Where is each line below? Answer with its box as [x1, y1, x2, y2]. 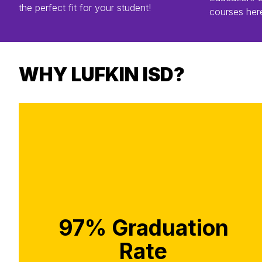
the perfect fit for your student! [19, 1, 151, 13]
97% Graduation [58, 214, 229, 241]
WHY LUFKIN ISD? [19, 63, 185, 86]
